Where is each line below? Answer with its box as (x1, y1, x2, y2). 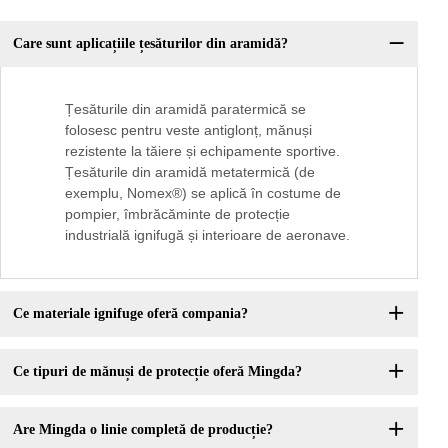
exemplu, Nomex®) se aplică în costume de (65, 184, 341, 201)
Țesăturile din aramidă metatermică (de (65, 163, 315, 180)
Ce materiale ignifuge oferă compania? (12, 306, 248, 322)
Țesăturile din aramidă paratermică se (65, 100, 306, 117)
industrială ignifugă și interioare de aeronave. (65, 226, 350, 243)
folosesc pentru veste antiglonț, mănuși (65, 121, 312, 138)
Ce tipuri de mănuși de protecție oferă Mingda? (12, 364, 302, 380)
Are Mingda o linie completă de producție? (12, 422, 273, 438)
